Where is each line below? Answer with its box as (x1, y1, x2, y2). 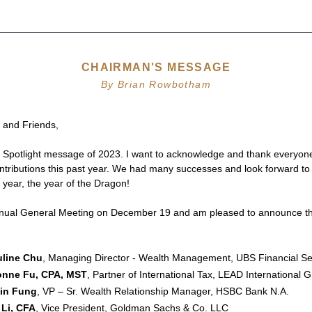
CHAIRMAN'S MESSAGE (81, 61, 231, 73)
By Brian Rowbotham (100, 79, 212, 90)
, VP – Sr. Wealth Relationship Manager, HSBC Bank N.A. (37, 286, 289, 297)
